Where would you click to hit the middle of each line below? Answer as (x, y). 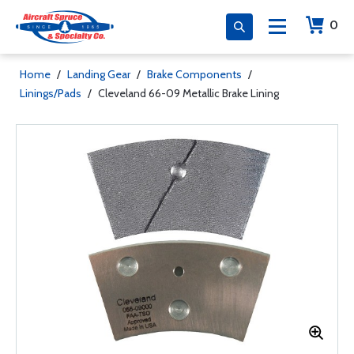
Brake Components (194, 74)
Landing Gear (99, 74)
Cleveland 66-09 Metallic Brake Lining (188, 93)
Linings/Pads (51, 93)
